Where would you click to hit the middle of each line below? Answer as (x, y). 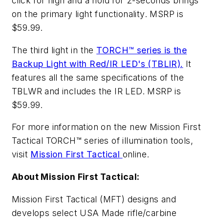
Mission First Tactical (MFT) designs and (94, 199)
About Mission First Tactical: (76, 176)
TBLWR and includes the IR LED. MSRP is (97, 91)
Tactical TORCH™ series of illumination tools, (102, 141)
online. (136, 154)
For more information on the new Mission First (106, 127)
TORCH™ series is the (142, 50)
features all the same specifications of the (98, 77)
